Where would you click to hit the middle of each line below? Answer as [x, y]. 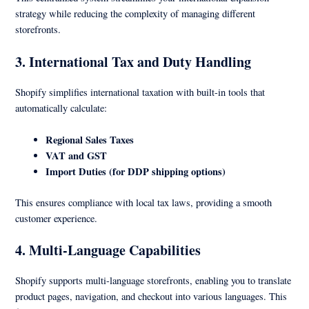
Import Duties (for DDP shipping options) [136, 172]
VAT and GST [77, 156]
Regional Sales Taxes [90, 140]
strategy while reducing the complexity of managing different [136, 14]
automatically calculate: [61, 108]
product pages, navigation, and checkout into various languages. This [151, 297]
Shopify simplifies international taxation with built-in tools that [140, 92]
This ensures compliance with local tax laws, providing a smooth [144, 203]
